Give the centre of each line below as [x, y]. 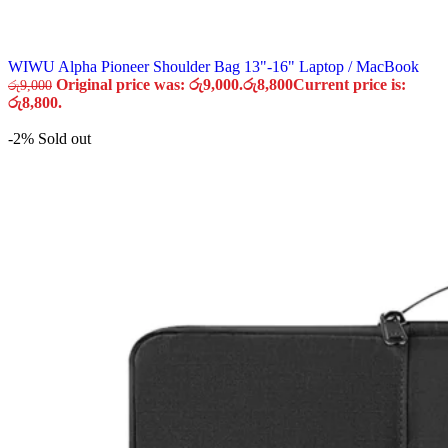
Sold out [64, 138]
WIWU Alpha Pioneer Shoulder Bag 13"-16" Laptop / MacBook [213, 66]
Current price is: [349, 84]
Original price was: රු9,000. [149, 84]
